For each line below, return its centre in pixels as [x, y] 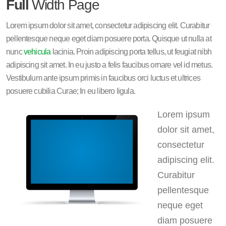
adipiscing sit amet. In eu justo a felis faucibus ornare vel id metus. [109, 65]
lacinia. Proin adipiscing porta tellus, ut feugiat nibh [131, 52]
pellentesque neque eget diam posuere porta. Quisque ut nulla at [109, 39]
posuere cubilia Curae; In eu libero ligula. [71, 91]
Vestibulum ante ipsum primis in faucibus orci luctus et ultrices [103, 78]
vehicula [37, 52]
